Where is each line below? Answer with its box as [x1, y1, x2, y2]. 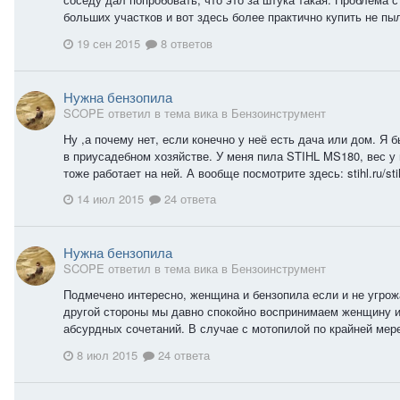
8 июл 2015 [77, 346, 137, 363]
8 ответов [157, 34, 212, 52]
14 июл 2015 [77, 190, 144, 208]
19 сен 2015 [77, 34, 140, 52]
